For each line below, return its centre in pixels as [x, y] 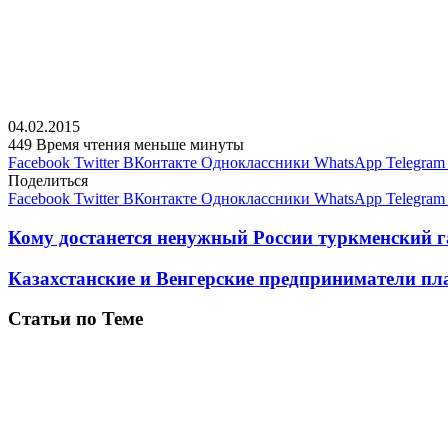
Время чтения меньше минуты [140, 145]
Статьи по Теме [75, 319]
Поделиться [48, 181]
